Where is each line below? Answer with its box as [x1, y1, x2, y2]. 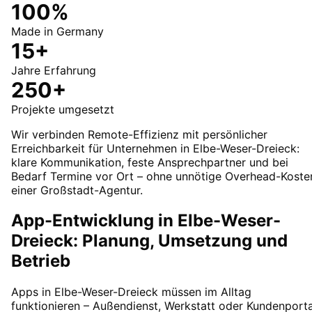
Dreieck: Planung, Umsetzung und [11, 231, 288, 251]
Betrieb [11, 251, 70, 272]
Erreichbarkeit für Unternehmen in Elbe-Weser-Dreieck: [11, 141, 299, 155]
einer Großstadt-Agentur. [11, 182, 143, 197]
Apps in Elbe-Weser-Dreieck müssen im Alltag [11, 285, 251, 299]
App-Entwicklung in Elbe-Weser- [11, 210, 281, 231]
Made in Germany [11, 24, 104, 38]
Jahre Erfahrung [11, 63, 96, 77]
